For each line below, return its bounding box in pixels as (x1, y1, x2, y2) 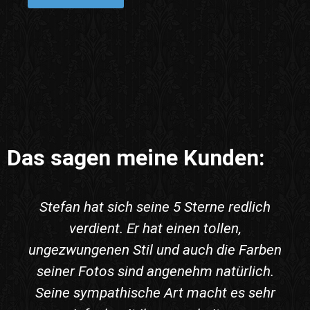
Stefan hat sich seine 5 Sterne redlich (39, 199, 271, 216)
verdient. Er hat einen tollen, (69, 220, 241, 237)
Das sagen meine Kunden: (7, 145, 264, 172)
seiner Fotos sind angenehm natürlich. (36, 263, 274, 280)
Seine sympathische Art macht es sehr (35, 284, 275, 302)
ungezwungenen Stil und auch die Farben (28, 241, 282, 259)
